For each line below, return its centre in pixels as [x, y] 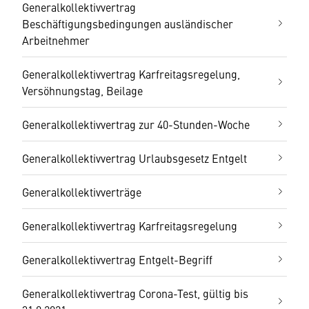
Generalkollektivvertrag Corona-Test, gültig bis [135, 293]
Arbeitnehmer [56, 40]
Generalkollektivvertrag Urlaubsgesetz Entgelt [134, 158]
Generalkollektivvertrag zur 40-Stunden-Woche [136, 124]
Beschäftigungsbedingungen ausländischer [128, 23]
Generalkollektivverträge [82, 192]
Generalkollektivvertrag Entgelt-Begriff [117, 259]
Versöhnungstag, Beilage [82, 90]
